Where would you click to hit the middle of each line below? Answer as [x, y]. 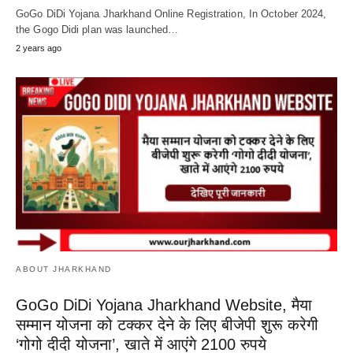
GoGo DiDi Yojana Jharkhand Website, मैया [164, 305]
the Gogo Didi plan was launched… [97, 29]
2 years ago [39, 48]
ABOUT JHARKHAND [64, 269]
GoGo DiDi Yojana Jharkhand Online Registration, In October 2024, [171, 13]
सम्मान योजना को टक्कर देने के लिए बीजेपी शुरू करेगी [167, 325]
